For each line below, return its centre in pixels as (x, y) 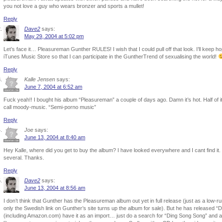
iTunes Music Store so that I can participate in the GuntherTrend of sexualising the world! (111, 56)
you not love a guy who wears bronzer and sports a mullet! (74, 6)
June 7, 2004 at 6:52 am (53, 87)
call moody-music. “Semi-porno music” (50, 107)
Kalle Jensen (40, 79)
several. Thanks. (24, 158)
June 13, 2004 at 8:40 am (55, 137)
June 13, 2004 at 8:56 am (55, 188)
